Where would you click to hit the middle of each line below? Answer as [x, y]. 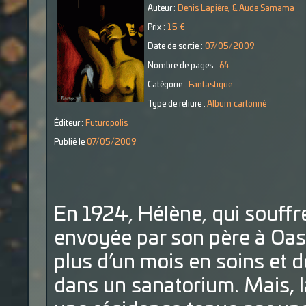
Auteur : [163, 8]
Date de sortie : [176, 46]
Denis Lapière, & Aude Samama [236, 8]
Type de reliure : [177, 104]
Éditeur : [70, 123]
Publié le [70, 142]
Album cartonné [237, 104]
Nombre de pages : [183, 66]
